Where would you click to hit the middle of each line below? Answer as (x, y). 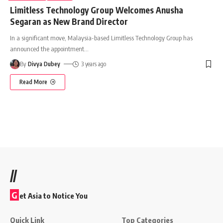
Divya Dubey (44, 64)
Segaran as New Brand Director (69, 21)
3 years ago (93, 64)
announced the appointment (47, 49)
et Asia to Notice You (54, 195)
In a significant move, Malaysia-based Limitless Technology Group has (101, 38)
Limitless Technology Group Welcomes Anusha (97, 10)
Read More (33, 82)
